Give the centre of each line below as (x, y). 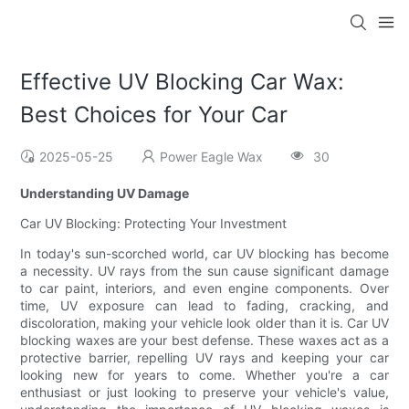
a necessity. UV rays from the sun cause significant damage (204, 271)
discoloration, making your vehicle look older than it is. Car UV (204, 323)
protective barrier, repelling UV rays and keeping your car (204, 358)
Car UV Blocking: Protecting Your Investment (154, 224)
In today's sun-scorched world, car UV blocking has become (204, 254)
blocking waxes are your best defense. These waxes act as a (204, 341)
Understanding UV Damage (105, 194)
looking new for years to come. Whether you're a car (204, 375)
